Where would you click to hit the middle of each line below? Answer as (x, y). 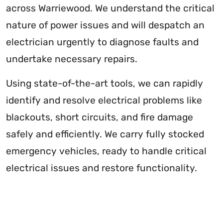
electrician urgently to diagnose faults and (102, 42)
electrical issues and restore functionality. (102, 168)
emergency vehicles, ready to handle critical (106, 151)
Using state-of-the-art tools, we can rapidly (105, 83)
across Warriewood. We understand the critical (110, 8)
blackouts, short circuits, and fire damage (100, 117)
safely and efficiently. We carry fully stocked (105, 134)
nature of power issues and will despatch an (105, 25)
